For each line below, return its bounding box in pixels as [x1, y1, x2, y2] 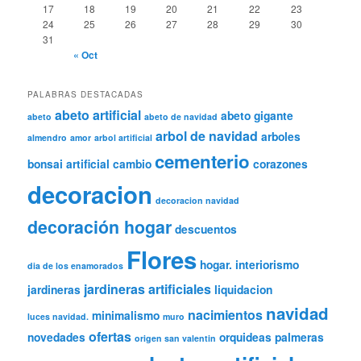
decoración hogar [27, 214, 172, 240]
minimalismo [92, 307, 160, 324]
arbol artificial [94, 131, 153, 144]
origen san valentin [135, 332, 217, 345]
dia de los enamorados [27, 259, 124, 272]
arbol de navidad [156, 127, 259, 146]
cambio [113, 156, 152, 172]
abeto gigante [221, 107, 294, 124]
